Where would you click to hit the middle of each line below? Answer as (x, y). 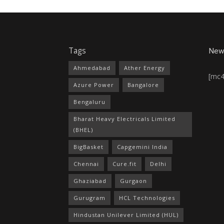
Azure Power (94, 84)
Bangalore (143, 84)
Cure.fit (124, 163)
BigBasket (88, 146)
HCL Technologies (147, 197)
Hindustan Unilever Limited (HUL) (126, 214)
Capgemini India (142, 146)
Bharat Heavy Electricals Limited (124, 118)
